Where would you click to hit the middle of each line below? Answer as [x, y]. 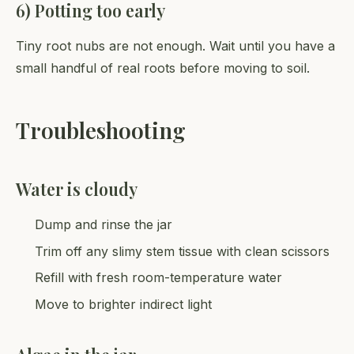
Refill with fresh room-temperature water [158, 278]
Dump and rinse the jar [104, 225]
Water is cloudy [77, 189]
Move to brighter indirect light [123, 305]
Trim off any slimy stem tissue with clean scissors [182, 251]
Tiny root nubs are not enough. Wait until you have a [175, 46]
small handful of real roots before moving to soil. [163, 68]
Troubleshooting [101, 130]
